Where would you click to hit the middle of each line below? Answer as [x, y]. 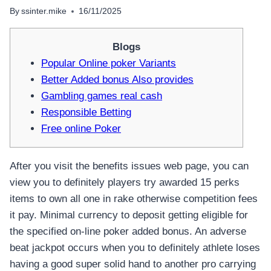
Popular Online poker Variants [109, 64]
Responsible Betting [86, 113]
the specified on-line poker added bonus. [102, 232]
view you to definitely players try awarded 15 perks [125, 183]
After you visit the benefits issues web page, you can [129, 166]
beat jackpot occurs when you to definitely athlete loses [135, 248]
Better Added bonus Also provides [117, 80]
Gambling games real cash [102, 96]
